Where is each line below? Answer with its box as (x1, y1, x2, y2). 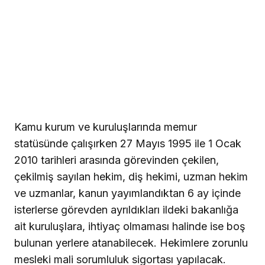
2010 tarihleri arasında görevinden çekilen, (14, 153, 219, 166)
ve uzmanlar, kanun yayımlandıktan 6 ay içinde (14, 186, 241, 199)
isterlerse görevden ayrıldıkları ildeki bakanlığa (14, 203, 238, 216)
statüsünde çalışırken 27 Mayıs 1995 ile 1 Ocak (14, 137, 241, 150)
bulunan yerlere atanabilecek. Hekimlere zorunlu (14, 236, 248, 249)
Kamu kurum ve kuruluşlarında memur (14, 120, 197, 133)
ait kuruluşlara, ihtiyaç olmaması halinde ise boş (14, 219, 245, 232)
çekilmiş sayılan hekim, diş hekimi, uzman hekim (14, 170, 248, 183)
